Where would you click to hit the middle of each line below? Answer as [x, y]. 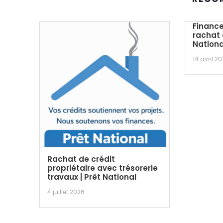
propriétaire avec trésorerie [103, 168]
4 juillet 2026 [66, 192]
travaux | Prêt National [92, 177]
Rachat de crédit [81, 159]
